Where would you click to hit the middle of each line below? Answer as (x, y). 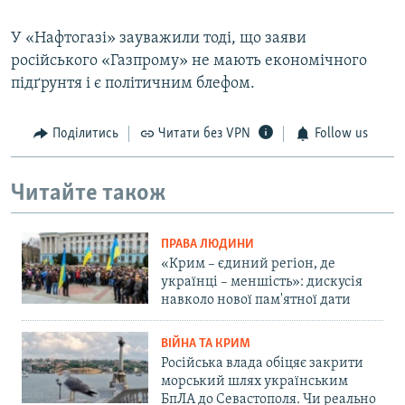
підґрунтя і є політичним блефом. (133, 84)
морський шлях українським (254, 382)
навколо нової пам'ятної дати (256, 301)
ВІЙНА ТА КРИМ (206, 344)
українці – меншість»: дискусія (262, 283)
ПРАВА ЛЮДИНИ (207, 245)
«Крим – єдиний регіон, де (248, 264)
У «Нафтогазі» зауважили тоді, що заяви (159, 39)
